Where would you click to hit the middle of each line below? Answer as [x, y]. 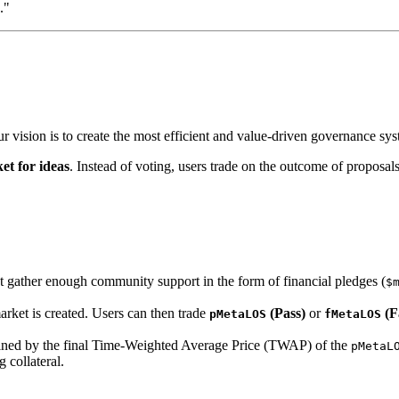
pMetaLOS [238, 314]
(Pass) [286, 313]
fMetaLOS [353, 314]
